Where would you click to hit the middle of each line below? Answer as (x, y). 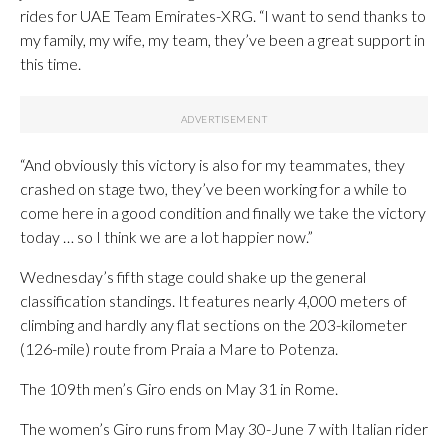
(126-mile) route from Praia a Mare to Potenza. (179, 348)
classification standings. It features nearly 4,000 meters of (213, 300)
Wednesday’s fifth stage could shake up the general (193, 276)
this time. (50, 63)
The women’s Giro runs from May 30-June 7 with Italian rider (224, 428)
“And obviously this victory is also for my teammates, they (212, 164)
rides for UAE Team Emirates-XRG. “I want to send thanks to (223, 15)
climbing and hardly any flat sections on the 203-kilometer (213, 324)
